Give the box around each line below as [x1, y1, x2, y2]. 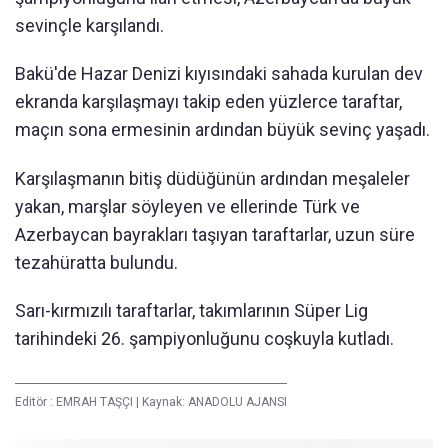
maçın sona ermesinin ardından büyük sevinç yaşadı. [15, 118, 430, 140]
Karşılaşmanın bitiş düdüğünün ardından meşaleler [15, 167, 410, 189]
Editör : [15, 394, 56, 409]
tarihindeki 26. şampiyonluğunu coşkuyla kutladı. [15, 327, 394, 349]
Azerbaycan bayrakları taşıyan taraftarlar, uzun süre [15, 223, 415, 245]
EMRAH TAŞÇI [56, 394, 136, 409]
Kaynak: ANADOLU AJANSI [139, 394, 287, 409]
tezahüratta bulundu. [15, 251, 178, 273]
